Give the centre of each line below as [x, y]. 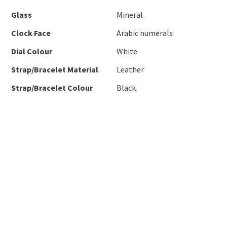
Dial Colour [32, 51]
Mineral [130, 15]
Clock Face [31, 33]
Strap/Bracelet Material [55, 69]
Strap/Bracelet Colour [52, 88]
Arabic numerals [145, 33]
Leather [130, 69]
